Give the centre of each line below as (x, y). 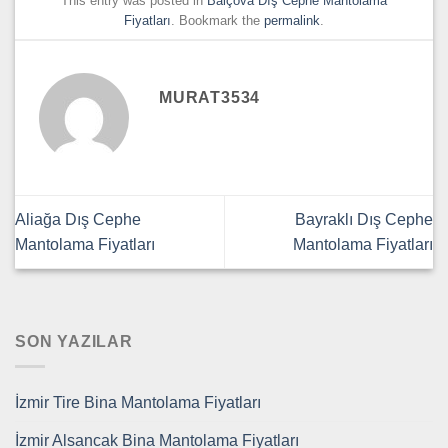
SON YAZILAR (74, 342)
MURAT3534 (210, 97)
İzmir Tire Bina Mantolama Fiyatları (138, 402)
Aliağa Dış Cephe (78, 219)
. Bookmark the (217, 21)
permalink (292, 21)
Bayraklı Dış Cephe (364, 219)
